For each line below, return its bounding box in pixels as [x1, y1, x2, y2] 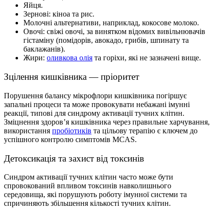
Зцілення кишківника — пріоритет [4, 72, 139, 82]
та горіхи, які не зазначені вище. [92, 54, 201, 62]
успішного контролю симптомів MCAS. [4, 135, 137, 144]
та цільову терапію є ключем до [91, 126, 198, 135]
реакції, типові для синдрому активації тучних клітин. [4, 109, 184, 117]
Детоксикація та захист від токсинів [4, 153, 144, 163]
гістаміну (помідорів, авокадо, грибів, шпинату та [23, 36, 189, 45]
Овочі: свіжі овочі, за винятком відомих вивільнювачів [23, 27, 205, 36]
